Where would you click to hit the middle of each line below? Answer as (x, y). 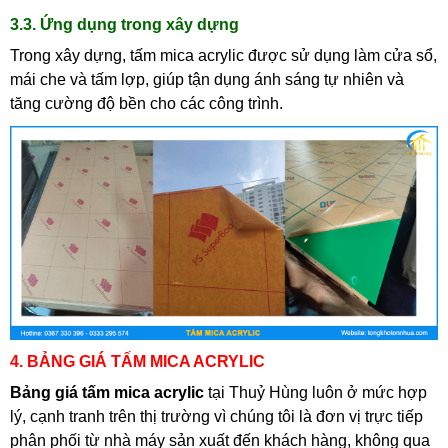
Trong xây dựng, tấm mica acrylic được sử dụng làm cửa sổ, (223, 55)
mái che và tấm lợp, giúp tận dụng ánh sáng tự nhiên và (207, 79)
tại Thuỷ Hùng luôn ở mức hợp (315, 392)
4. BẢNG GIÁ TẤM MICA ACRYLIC (137, 361)
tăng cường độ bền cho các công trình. (146, 103)
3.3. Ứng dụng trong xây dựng (124, 24)
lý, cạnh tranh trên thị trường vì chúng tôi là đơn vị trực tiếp (216, 416)
